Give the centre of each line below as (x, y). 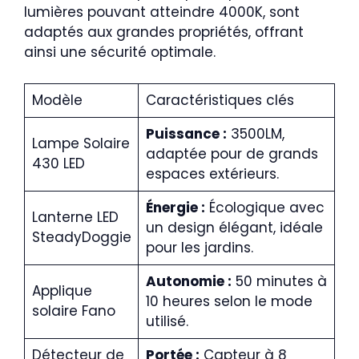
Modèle (57, 100)
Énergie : (175, 207)
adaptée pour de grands (232, 153)
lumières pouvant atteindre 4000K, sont (162, 12)
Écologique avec (264, 207)
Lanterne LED (75, 217)
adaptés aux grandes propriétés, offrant (164, 32)
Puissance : (186, 133)
